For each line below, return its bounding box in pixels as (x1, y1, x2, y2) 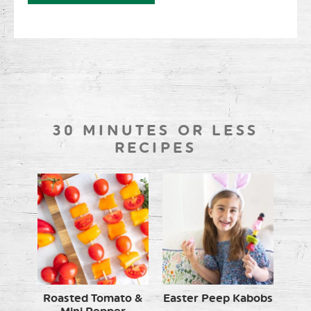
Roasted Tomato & (43, 292, 143, 305)
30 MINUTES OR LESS (52, 121, 259, 140)
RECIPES (114, 139, 197, 157)
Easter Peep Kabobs (163, 292, 274, 305)
